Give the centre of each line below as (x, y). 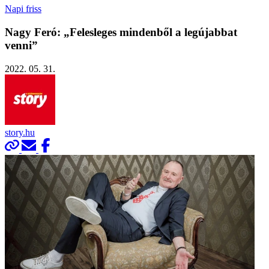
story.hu (20, 132)
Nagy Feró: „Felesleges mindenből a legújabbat (121, 32)
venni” (21, 45)
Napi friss (23, 9)
